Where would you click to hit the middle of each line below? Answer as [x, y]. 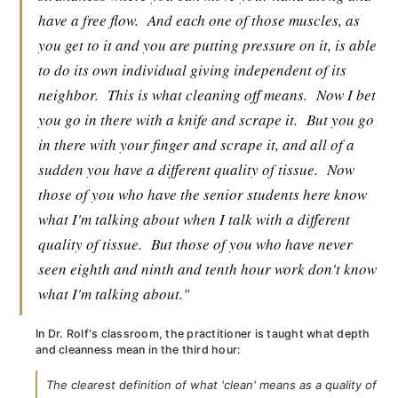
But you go [340, 119]
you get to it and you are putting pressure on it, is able [207, 45]
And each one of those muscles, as [254, 20]
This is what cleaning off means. [207, 95]
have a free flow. [88, 20]
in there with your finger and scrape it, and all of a [196, 144]
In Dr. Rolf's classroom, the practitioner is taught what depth [203, 334]
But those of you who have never [252, 244]
